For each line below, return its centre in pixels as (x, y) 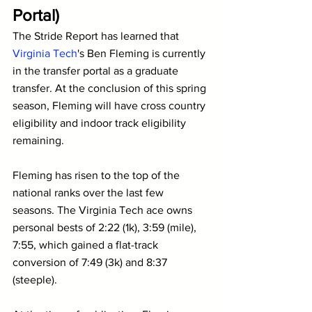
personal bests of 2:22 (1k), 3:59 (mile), (106, 227)
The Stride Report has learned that (97, 36)
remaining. (38, 140)
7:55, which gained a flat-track (87, 244)
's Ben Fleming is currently (143, 53)
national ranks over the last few (89, 192)
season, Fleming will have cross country (110, 105)
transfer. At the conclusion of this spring (111, 88)
